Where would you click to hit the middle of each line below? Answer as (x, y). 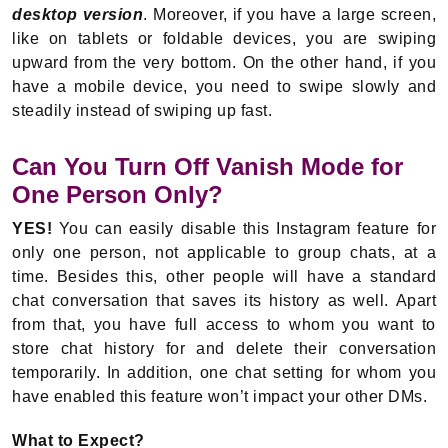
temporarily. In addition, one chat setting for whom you (224, 373)
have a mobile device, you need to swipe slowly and (224, 87)
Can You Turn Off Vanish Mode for (207, 167)
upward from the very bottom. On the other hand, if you (224, 63)
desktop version (78, 15)
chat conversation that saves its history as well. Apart (224, 301)
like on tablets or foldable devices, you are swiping (224, 39)
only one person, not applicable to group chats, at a (224, 253)
